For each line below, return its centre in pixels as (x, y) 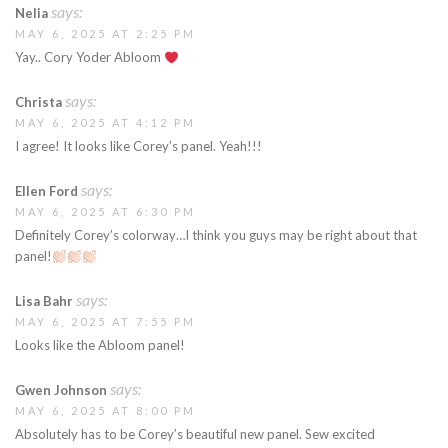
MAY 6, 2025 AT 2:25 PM (105, 34)
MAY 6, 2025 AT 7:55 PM (105, 322)
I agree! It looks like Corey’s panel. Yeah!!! (138, 146)
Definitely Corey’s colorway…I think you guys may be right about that (216, 235)
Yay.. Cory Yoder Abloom (89, 57)
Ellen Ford (46, 191)
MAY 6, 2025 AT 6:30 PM (105, 212)
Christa (38, 102)
